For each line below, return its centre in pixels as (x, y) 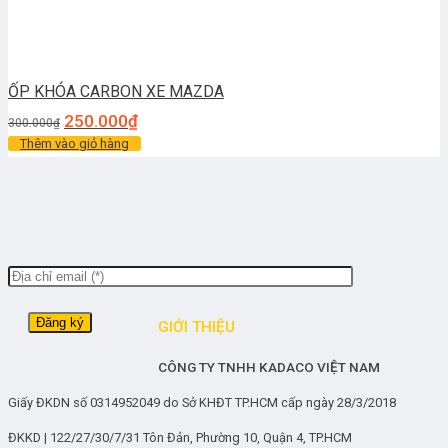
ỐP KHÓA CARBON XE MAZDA (116, 91)
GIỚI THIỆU (196, 327)
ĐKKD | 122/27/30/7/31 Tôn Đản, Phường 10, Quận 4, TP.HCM (183, 438)
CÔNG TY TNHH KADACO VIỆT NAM (268, 367)
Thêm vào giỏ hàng (74, 143)
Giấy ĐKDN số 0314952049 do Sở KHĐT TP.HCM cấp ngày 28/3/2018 (202, 403)
